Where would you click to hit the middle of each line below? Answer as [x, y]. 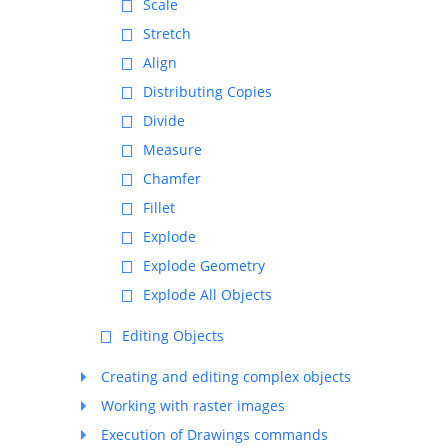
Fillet [159, 207]
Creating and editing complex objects [226, 376]
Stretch [167, 33]
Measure [172, 149]
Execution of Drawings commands [214, 434]
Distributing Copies [207, 91]
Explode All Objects [207, 294]
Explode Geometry [204, 265]
